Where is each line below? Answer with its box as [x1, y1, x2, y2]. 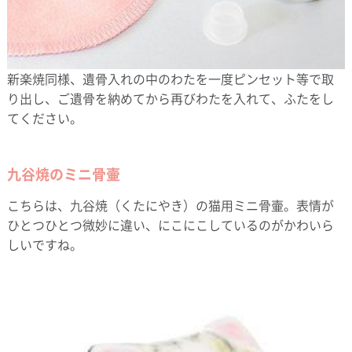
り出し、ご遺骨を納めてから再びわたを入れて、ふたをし [6, 88, 334, 108]
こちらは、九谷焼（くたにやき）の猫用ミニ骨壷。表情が [6, 195, 334, 214]
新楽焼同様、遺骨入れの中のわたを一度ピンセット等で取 [6, 68, 334, 88]
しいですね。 [6, 234, 82, 254]
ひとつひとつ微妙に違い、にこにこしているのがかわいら [6, 214, 334, 234]
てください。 [6, 108, 82, 127]
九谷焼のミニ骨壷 [6, 163, 120, 185]
